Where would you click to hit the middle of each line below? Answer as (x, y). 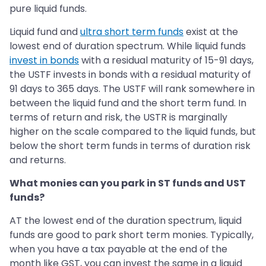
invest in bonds (44, 61)
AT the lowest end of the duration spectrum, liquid (126, 221)
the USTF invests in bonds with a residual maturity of (130, 75)
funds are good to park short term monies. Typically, (132, 235)
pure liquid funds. (48, 9)
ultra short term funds (132, 32)
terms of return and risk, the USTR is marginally (118, 118)
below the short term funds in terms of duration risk (130, 146)
